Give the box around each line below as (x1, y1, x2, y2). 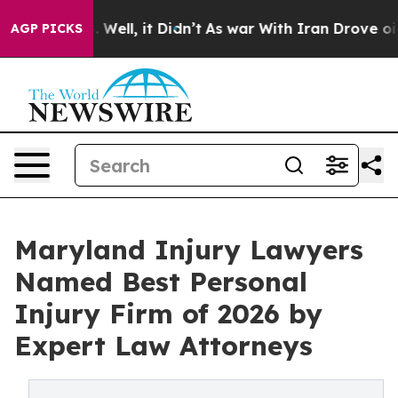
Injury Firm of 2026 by (14, 297, 322, 330)
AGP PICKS (11, 20, 83, 36)
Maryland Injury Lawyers (14, 233, 363, 267)
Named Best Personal (14, 265, 307, 298)
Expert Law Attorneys (14, 329, 313, 362)
